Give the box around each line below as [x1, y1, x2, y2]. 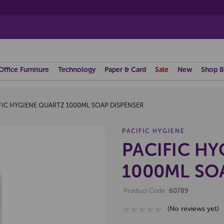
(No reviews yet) [167, 204, 219, 213]
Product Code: [123, 187, 166, 194]
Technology [58, 65, 95, 74]
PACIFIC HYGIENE [122, 127, 185, 134]
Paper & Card [104, 65, 146, 74]
